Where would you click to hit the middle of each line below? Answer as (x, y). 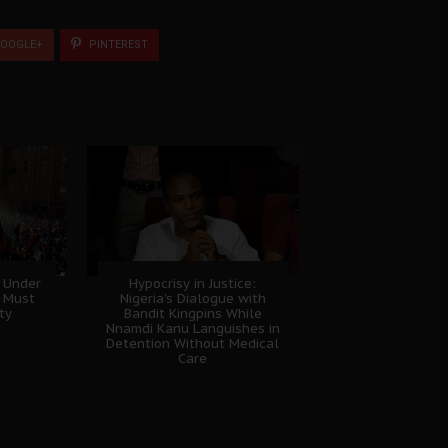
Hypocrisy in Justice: (193, 283)
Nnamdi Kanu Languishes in (192, 328)
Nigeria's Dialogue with (192, 298)
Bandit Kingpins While (192, 313)
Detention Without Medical (193, 343)
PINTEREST (117, 44)
